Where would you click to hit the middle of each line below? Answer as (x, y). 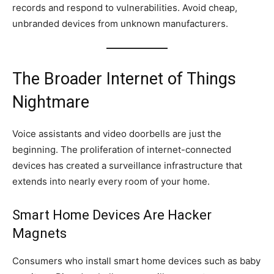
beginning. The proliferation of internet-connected (122, 149)
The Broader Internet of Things (124, 79)
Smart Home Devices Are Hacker (112, 215)
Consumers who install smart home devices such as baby (136, 261)
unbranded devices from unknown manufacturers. (120, 23)
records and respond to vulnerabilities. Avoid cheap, (125, 7)
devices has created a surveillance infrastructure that (127, 165)
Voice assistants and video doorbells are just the (117, 133)
